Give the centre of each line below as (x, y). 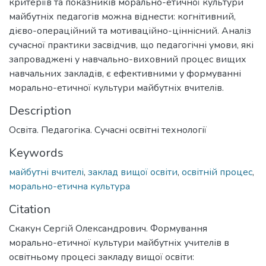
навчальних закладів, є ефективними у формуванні (125, 73)
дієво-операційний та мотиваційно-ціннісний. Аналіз (130, 31)
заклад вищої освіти (133, 172)
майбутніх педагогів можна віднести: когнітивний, (122, 16)
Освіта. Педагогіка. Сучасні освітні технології (108, 130)
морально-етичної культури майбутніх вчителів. (116, 88)
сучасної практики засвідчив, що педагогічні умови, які (131, 45)
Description (40, 110)
